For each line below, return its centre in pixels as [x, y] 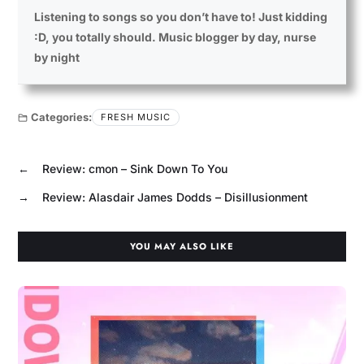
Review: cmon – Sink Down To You [134, 169]
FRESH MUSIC [135, 117]
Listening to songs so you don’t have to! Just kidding [180, 17]
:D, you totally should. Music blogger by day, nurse [175, 37]
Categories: [61, 117]
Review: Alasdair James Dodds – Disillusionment [175, 197]
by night [56, 58]
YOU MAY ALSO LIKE [182, 247]
